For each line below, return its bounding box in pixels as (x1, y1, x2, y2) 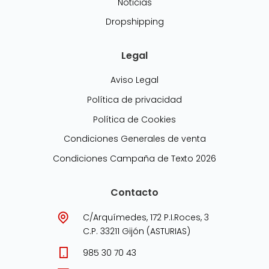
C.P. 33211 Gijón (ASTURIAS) (83, 225, 191, 237)
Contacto (110, 186, 159, 200)
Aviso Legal (110, 74, 159, 86)
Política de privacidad (87, 93, 182, 106)
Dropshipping (105, 16, 164, 28)
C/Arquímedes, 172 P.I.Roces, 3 (83, 211, 210, 223)
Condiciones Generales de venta (63, 133, 206, 145)
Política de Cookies (93, 113, 176, 125)
